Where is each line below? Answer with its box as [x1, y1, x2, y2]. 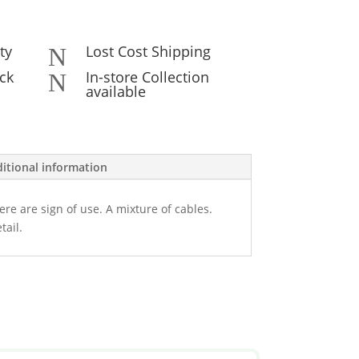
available [85, 82, 146, 102]
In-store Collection [85, 67, 209, 87]
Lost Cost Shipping [85, 42, 211, 62]
